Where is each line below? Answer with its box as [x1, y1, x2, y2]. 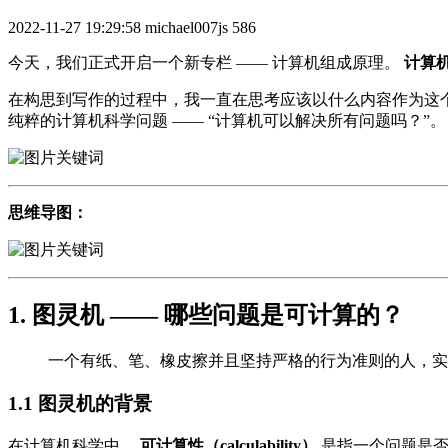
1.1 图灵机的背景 [8, 392, 152, 414]
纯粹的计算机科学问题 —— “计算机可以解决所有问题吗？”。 [8, 112, 446, 130]
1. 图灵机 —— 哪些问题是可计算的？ [8, 302, 404, 329]
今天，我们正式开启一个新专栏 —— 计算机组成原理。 [8, 54, 404, 72]
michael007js [145, 19, 228, 37]
